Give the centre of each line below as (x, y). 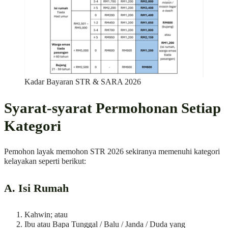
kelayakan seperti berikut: (45, 162)
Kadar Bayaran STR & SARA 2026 (83, 82)
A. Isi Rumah (36, 189)
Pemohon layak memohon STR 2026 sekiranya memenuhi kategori (112, 152)
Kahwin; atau (46, 215)
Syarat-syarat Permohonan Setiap (112, 108)
